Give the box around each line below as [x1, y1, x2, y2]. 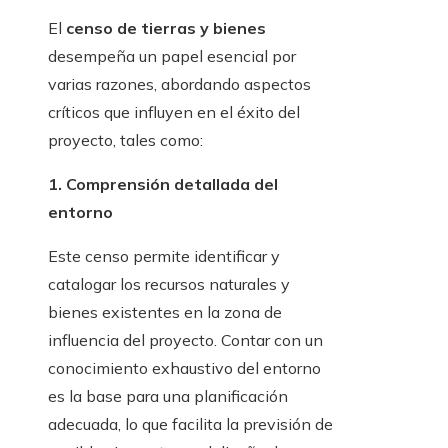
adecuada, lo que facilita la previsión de [48, 414, 333, 435]
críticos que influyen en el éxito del [48, 102, 300, 123]
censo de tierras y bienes [66, 18, 266, 39]
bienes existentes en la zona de [48, 302, 282, 323]
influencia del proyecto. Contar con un [48, 330, 323, 351]
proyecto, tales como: [48, 130, 203, 151]
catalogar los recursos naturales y [48, 274, 290, 295]
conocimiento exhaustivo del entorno [48, 358, 321, 379]
